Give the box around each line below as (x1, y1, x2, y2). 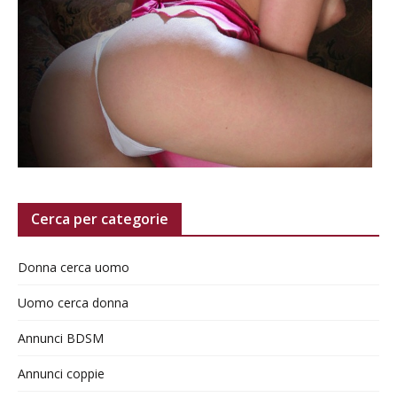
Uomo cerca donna (18, 294, 128, 312)
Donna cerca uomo (18, 259, 129, 276)
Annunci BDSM (18, 330, 104, 347)
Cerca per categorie (31, 209, 168, 230)
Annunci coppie (18, 365, 105, 383)
